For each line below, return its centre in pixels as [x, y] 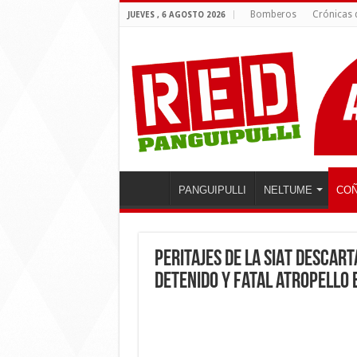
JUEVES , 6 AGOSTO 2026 [176, 15]
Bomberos [273, 14]
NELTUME [288, 190]
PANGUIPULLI [212, 190]
